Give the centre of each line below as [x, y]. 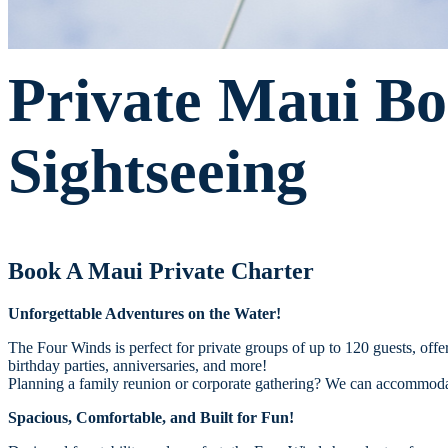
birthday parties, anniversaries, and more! [137, 366]
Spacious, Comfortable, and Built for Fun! [151, 418]
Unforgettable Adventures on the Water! [144, 314]
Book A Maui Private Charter [161, 271]
